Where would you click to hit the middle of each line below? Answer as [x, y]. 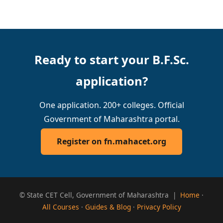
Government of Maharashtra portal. [111, 119]
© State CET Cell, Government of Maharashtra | [100, 195]
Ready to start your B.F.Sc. [111, 60]
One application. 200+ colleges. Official [111, 105]
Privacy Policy [159, 207]
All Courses [60, 207]
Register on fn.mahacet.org [111, 142]
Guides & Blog [108, 207]
